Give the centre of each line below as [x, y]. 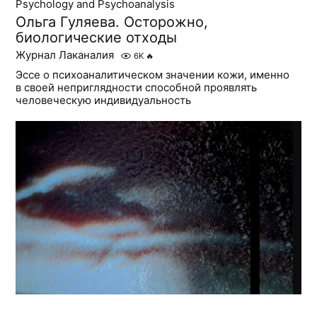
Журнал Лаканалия [65, 55]
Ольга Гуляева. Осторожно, [112, 22]
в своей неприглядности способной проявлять [137, 88]
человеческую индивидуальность [104, 100]
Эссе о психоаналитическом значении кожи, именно [153, 75]
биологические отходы [97, 38]
